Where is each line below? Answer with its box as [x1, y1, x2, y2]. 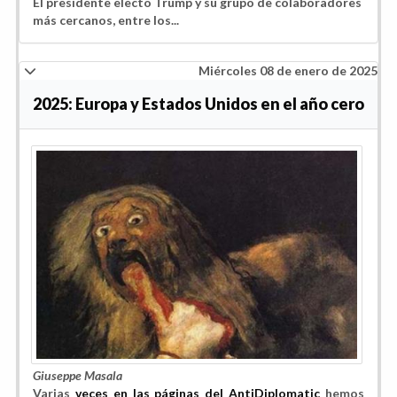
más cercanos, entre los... [33, 12, 179, 27]
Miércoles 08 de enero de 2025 [198, 62, 378, 78]
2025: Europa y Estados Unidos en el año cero [33, 93, 364, 113]
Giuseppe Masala [33, 368, 122, 383]
